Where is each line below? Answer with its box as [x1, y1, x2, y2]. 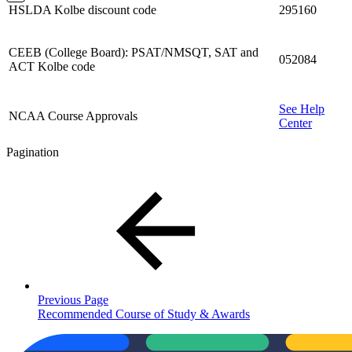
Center [279, 115, 312, 130]
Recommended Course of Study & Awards [38, 306, 250, 321]
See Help [279, 101, 324, 115]
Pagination [6, 145, 59, 159]
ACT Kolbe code [9, 59, 95, 73]
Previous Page [38, 292, 108, 306]
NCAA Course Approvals [9, 108, 137, 123]
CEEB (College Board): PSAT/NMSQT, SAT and [9, 45, 258, 59]
